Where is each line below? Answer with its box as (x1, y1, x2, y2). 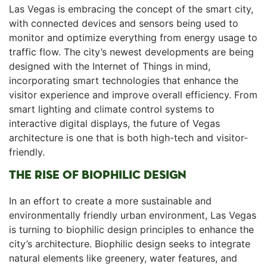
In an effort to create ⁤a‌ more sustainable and (9, 195, 212, 207)
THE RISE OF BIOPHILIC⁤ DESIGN (9, 167, 187, 182)
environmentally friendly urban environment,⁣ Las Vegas (9, 209, 256, 221)
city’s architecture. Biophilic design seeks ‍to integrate (9, 238, 250, 250)
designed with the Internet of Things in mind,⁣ (9, 60, 210, 72)
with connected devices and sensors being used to (9, 17, 238, 29)
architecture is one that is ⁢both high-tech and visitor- (9, 132, 248, 144)
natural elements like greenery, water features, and (9, 252, 237, 264)
